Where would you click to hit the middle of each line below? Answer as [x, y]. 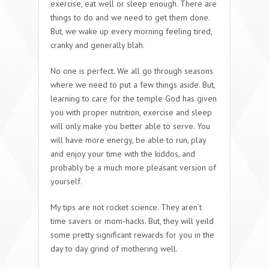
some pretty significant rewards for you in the [132, 234]
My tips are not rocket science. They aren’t [126, 207]
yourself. [66, 181]
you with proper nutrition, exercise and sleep [131, 112]
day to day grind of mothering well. [114, 248]
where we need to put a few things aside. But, [133, 84]
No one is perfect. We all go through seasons [132, 71]
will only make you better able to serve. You [130, 126]
